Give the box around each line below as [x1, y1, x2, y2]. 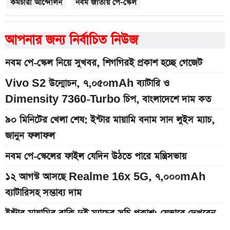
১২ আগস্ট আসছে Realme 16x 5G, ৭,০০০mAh [5, 170, 205, 184]
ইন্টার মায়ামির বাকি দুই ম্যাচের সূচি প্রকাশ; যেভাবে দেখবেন [5, 207, 216, 220]
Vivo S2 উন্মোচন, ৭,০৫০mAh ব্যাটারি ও [5, 77, 169, 90]
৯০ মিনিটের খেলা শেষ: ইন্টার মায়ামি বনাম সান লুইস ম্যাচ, [5, 113, 215, 127]
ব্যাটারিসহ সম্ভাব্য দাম [5, 186, 82, 200]
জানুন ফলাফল [5, 129, 55, 143]
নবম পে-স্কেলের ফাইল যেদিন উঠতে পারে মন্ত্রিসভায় [5, 150, 186, 163]
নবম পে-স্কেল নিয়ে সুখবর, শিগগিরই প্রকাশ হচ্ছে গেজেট [5, 56, 202, 70]
